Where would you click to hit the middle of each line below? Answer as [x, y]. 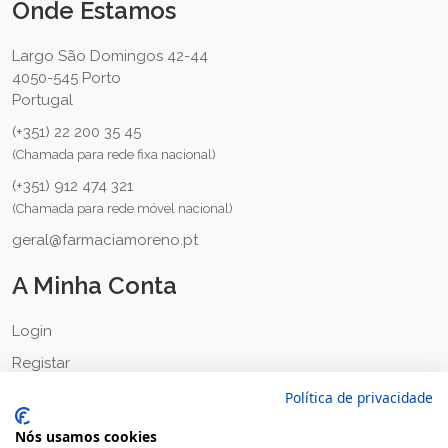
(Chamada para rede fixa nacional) [114, 154]
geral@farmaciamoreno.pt [105, 239]
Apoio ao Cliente [72, 426]
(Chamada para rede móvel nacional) [122, 208]
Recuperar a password [93, 394]
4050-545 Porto [66, 77]
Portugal [42, 99]
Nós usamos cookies [86, 436]
